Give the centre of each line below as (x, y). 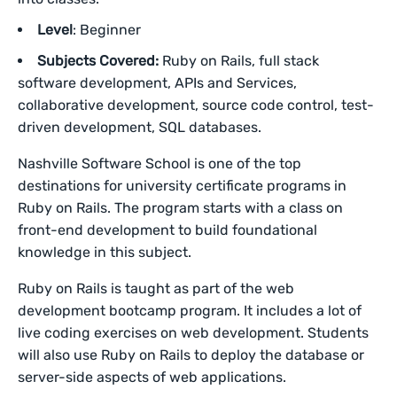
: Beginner (109, 30)
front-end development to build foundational (168, 230)
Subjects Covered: (98, 61)
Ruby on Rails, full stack (239, 61)
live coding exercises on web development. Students (194, 333)
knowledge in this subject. (107, 252)
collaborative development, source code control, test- (196, 105)
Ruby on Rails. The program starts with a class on (181, 208)
